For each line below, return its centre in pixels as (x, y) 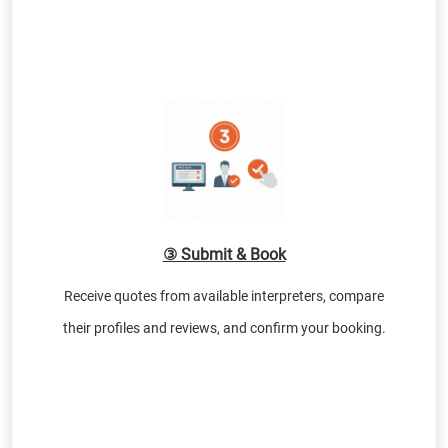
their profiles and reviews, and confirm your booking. (224, 328)
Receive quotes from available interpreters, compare (224, 296)
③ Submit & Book (224, 255)
